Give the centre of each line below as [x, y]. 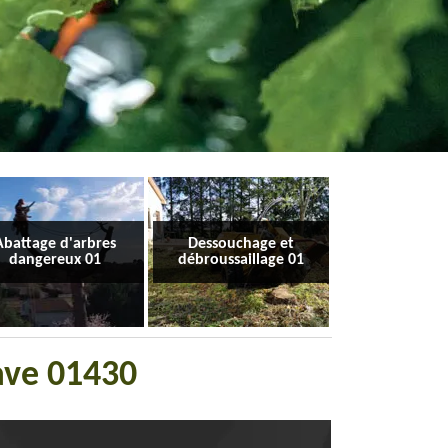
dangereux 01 [55, 260]
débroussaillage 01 [240, 260]
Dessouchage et [240, 244]
